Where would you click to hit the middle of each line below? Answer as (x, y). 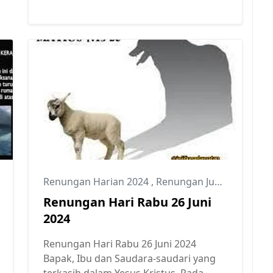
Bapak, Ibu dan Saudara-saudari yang (129, 258)
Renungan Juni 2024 (185, 181)
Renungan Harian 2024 (97, 181)
